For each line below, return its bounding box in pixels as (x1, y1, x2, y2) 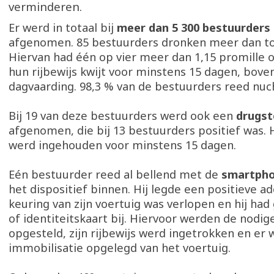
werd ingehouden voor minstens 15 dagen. (9, 138, 236, 152)
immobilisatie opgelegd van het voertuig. (9, 240, 231, 255)
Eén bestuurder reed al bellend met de (9, 167, 221, 182)
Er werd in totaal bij (9, 20, 117, 35)
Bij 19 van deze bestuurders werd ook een (9, 108, 236, 123)
